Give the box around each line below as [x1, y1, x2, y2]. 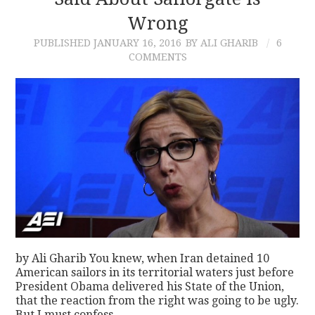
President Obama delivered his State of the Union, [15, 280, 285, 294]
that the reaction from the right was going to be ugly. [15, 294, 300, 308]
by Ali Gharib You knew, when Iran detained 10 [15, 252, 270, 266]
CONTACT [34, 24, 98, 39]
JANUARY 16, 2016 [93, 37, 181, 49]
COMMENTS [128, 51, 187, 63]
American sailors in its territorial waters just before [15, 266, 295, 280]
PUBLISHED [33, 37, 94, 49]
